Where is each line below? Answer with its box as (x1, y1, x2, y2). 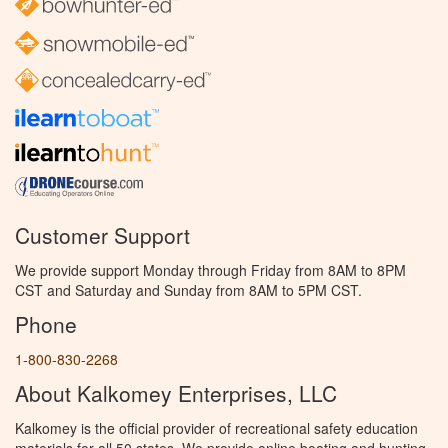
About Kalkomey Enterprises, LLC (15, 377, 337, 408)
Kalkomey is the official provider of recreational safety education (15, 417, 418, 438)
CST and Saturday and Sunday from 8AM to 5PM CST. (15, 279, 362, 300)
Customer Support (15, 219, 190, 250)
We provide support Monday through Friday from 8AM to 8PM (15, 259, 406, 280)
